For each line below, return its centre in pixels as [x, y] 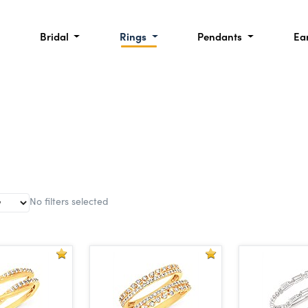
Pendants [221, 36]
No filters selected [69, 200]
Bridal [55, 36]
